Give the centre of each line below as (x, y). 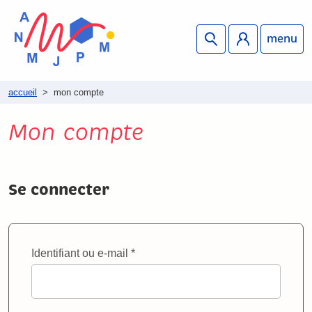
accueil (23, 92)
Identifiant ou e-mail (81, 253)
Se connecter (59, 190)
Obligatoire (162, 252)
